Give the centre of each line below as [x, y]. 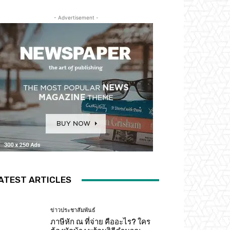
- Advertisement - [76, 17]
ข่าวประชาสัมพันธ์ [73, 210]
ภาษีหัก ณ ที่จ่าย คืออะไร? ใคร [101, 222]
